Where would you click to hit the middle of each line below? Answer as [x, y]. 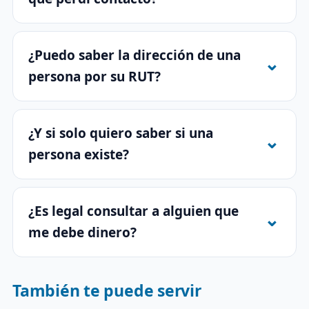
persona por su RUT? [94, 76]
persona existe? [79, 154]
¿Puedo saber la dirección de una [134, 55]
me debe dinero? [82, 232]
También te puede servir [107, 290]
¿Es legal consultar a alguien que [133, 211]
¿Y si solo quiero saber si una [121, 133]
